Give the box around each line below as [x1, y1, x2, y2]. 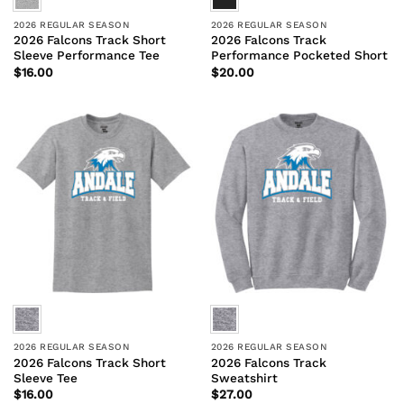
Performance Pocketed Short [210, 48, 388, 63]
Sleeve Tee [13, 370, 78, 385]
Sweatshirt [210, 370, 278, 385]
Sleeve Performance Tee [13, 48, 160, 63]
